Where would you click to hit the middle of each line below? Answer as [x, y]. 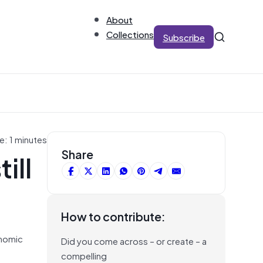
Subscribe [184, 37]
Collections [130, 34]
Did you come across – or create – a [134, 240]
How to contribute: [113, 216]
